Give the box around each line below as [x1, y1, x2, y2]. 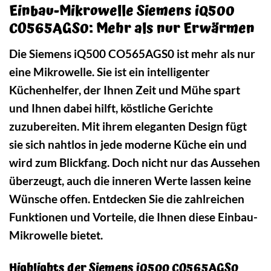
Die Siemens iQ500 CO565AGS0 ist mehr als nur [9, 46, 255, 60]
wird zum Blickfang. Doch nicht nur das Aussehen [9, 155, 260, 169]
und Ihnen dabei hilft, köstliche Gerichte [9, 100, 213, 115]
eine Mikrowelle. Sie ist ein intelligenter [9, 64, 210, 79]
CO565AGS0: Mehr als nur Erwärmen [9, 18, 255, 41]
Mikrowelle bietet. [9, 227, 103, 242]
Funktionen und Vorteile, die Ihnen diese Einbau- [9, 209, 258, 224]
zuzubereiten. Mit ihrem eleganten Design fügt [9, 119, 247, 133]
